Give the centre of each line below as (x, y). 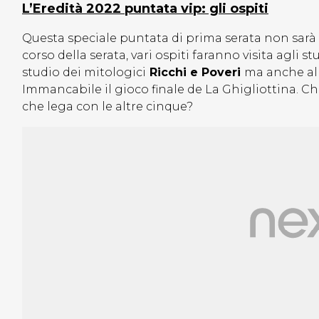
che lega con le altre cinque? (108, 107)
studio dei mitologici (84, 73)
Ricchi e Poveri (195, 73)
